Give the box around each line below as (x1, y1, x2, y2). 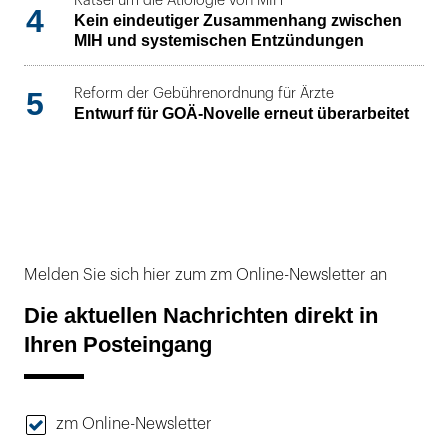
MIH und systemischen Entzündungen (74, 31, 364, 49)
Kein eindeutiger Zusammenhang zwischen (74, 11, 402, 29)
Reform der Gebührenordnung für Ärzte (74, 86, 334, 102)
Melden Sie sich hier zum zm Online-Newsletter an (24, 266, 387, 283)
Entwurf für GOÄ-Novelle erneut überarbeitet (74, 105, 409, 123)
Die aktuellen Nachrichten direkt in (24, 303, 378, 329)
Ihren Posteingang (24, 332, 212, 358)
